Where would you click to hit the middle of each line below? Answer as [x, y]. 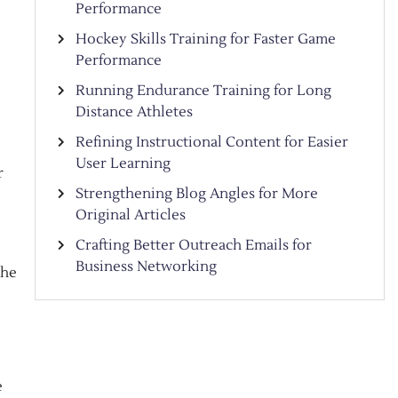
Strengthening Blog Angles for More [196, 194]
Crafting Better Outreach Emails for [193, 245]
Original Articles [130, 215]
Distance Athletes [134, 112]
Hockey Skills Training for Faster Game [205, 39]
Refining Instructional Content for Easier [211, 142]
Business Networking [146, 267]
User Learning [123, 163]
